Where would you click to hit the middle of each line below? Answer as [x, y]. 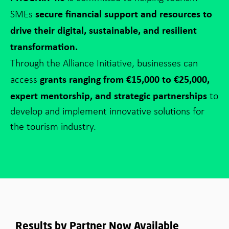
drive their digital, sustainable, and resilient [104, 30]
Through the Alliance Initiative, [72, 64]
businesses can [167, 64]
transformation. [44, 47]
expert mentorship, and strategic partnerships [110, 96]
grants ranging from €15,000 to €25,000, [123, 79]
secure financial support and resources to [122, 14]
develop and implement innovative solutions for [107, 112]
